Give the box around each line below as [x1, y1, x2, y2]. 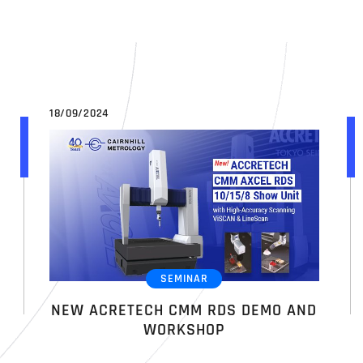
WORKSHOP [143, 318, 225, 340]
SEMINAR [160, 271, 208, 287]
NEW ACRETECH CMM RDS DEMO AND [51, 299, 318, 321]
